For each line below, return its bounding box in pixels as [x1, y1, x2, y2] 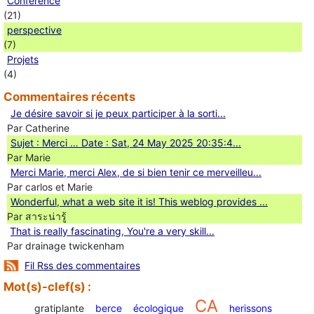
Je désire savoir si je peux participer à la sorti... [11, 107, 226, 119]
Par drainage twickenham [7, 239, 124, 252]
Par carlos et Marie [7, 180, 93, 193]
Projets [7, 53, 39, 65]
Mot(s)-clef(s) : [4, 279, 91, 294]
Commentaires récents [4, 89, 135, 104]
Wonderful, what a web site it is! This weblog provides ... [11, 195, 268, 207]
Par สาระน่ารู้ [7, 210, 67, 222]
